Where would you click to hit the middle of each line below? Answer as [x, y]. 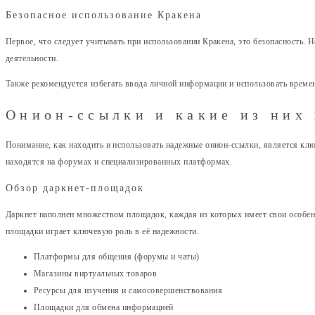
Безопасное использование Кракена [104, 15]
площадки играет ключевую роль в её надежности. [103, 232]
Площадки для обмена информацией [104, 308]
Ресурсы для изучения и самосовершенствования [128, 291]
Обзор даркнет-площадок [75, 188]
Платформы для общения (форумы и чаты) [117, 257]
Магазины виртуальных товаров [96, 274]
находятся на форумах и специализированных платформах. [119, 162]
